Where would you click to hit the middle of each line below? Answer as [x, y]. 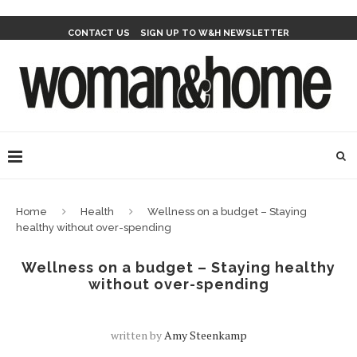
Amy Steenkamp [205, 335]
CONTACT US [99, 33]
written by [137, 335]
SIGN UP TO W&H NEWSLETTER [215, 33]
